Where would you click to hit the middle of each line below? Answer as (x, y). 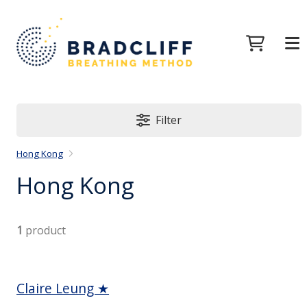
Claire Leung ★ (63, 288)
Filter (169, 120)
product (45, 230)
